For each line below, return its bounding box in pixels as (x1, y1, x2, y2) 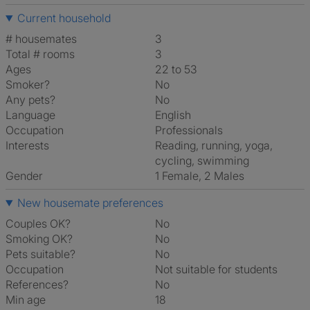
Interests (6, 138, 49, 152)
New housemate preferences (17, 196, 163, 210)
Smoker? (6, 77, 50, 91)
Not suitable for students (163, 262, 277, 276)
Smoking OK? (6, 232, 73, 246)
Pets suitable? (6, 247, 75, 261)
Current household (17, 11, 111, 25)
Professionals (162, 123, 223, 137)
